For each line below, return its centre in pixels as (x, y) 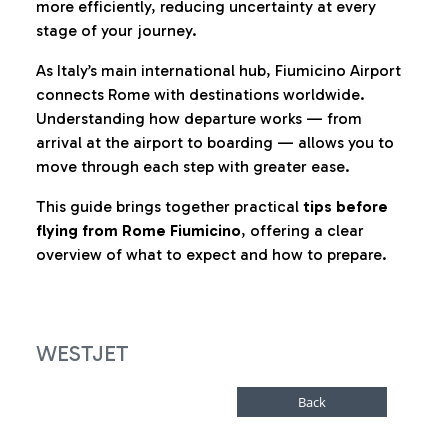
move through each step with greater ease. (193, 166)
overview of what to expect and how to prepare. (211, 254)
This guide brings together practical (169, 206)
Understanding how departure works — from (199, 118)
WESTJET (82, 353)
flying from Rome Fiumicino (138, 230)
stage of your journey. (116, 30)
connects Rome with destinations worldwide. (200, 94)
